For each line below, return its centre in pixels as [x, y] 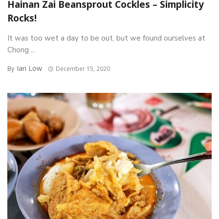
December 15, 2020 [83, 69]
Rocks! [22, 18]
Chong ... [21, 50]
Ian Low [29, 68]
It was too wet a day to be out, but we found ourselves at [106, 38]
